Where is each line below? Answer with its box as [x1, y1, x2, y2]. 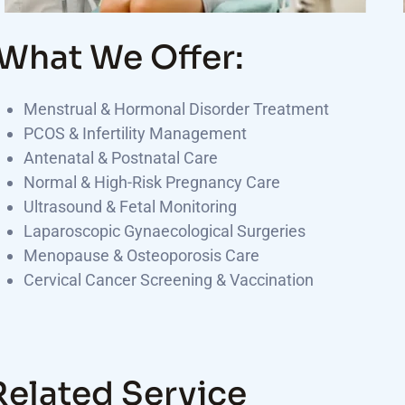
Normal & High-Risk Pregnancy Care [24, 173, 281, 192]
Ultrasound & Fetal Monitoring [24, 197, 238, 216]
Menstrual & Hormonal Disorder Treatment [24, 99, 330, 118]
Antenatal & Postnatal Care [24, 148, 219, 167]
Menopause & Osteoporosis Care [24, 246, 260, 265]
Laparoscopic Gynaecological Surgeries [24, 221, 306, 240]
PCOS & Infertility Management [24, 124, 248, 143]
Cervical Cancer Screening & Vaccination [24, 270, 315, 289]
